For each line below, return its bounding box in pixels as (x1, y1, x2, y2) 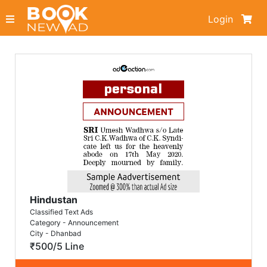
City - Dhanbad (30, 229, 82, 238)
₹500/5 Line (30, 240, 85, 252)
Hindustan (30, 194, 78, 206)
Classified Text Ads (30, 207, 94, 216)
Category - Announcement (30, 218, 119, 227)
